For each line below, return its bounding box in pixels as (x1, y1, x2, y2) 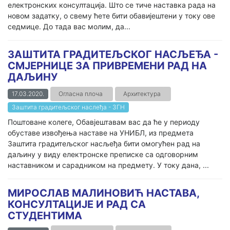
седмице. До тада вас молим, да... (8, 22, 130, 31)
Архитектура (123, 90, 161, 98)
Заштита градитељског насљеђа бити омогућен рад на (8, 139, 200, 148)
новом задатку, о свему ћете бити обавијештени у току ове (8, 11, 215, 20)
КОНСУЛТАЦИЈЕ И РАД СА (8, 198, 146, 210)
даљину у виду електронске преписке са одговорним (8, 150, 198, 159)
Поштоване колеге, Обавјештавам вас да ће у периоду (8, 118, 200, 126)
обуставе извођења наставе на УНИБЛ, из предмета (8, 128, 194, 137)
